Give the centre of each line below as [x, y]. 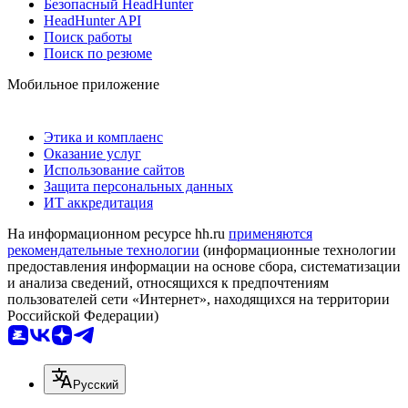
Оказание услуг [92, 153]
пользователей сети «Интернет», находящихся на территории [199, 299]
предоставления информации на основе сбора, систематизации [204, 266]
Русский [96, 384]
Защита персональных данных [138, 186]
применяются [270, 233]
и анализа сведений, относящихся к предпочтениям [168, 282]
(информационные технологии [298, 250]
